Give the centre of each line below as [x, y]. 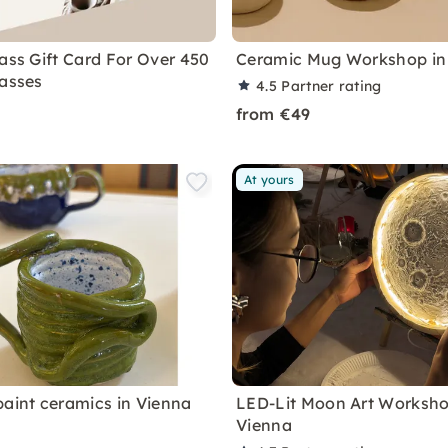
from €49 [273, 114]
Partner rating [331, 86]
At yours [269, 179]
